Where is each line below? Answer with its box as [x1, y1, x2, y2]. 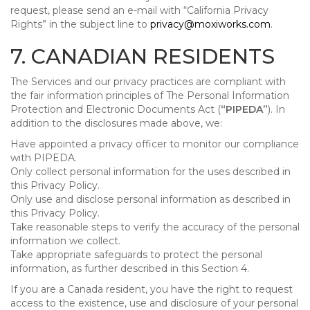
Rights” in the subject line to [10, 18, 150, 30]
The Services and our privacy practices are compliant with [10, 75, 286, 88]
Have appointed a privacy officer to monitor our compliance [10, 138, 299, 150]
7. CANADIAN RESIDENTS [10, 44, 275, 69]
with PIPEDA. [10, 152, 77, 164]
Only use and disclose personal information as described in [10, 193, 291, 206]
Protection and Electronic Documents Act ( [10, 103, 221, 116]
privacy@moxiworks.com [150, 18, 271, 30]
